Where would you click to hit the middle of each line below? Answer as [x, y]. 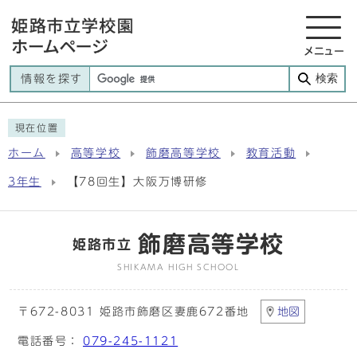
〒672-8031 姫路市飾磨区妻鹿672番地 [133, 312]
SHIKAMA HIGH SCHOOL [178, 267]
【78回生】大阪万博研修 [137, 182]
